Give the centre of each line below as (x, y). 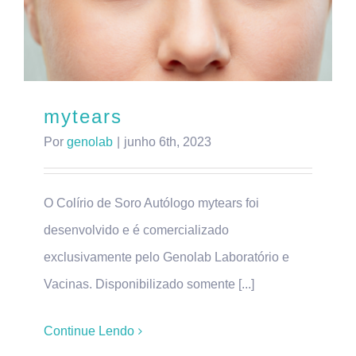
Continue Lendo (89, 331)
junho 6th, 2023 (168, 142)
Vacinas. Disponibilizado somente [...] (149, 284)
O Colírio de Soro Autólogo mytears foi (151, 203)
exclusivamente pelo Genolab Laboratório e (166, 257)
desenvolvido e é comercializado (136, 230)
